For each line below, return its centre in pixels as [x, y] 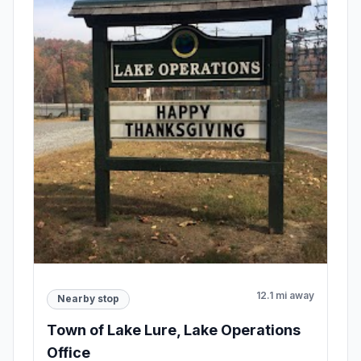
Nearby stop [88, 299]
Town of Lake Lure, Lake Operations [174, 330]
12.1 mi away [285, 295]
